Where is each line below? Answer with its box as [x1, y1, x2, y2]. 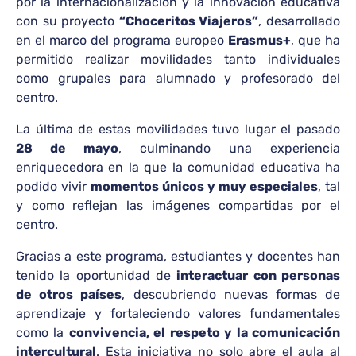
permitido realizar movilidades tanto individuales [16, 52, 340, 67]
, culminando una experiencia [118, 141, 340, 156]
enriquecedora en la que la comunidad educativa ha [16, 160, 340, 175]
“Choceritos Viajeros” [118, 14, 259, 29]
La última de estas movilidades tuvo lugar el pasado [16, 122, 340, 137]
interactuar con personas [176, 268, 341, 283]
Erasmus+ [228, 33, 291, 48]
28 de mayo [16, 141, 118, 156]
